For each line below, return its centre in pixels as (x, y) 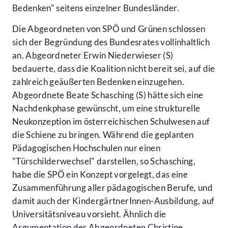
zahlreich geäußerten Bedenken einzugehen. (98, 82)
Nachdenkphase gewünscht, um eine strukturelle (106, 108)
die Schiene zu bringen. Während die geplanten (103, 135)
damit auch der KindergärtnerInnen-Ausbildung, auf (113, 201)
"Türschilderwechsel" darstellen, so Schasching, (104, 161)
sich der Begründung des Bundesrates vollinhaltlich (111, 42)
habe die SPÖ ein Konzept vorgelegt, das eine (100, 175)
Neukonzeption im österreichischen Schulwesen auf (111, 122)
